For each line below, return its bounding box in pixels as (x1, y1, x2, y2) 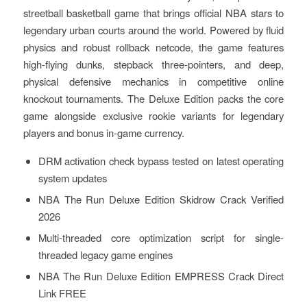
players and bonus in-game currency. (23, 125, 184, 140)
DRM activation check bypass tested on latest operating (38, 153, 284, 169)
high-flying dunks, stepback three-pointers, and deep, (23, 57, 284, 72)
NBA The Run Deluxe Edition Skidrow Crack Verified (38, 192, 284, 207)
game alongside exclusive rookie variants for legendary (23, 108, 284, 123)
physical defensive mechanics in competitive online (23, 74, 284, 89)
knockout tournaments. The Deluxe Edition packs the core (23, 91, 284, 106)
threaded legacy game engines (38, 247, 173, 262)
